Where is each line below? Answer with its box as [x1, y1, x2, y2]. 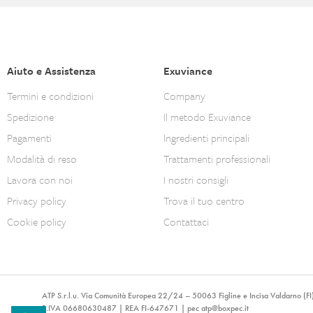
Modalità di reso [7, 150, 77, 166]
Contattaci [163, 213, 209, 229]
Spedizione [7, 108, 54, 124]
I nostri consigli [163, 171, 228, 187]
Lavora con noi [7, 171, 73, 187]
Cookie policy [7, 213, 66, 229]
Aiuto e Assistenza [7, 62, 96, 78]
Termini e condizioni [7, 87, 94, 103]
